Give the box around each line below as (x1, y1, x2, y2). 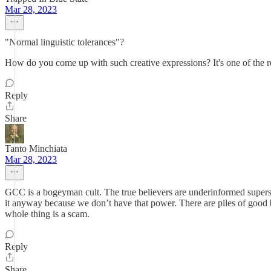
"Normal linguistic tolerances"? (5, 37, 124, 47)
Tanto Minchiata (5, 143, 67, 154)
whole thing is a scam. (5, 209, 90, 219)
